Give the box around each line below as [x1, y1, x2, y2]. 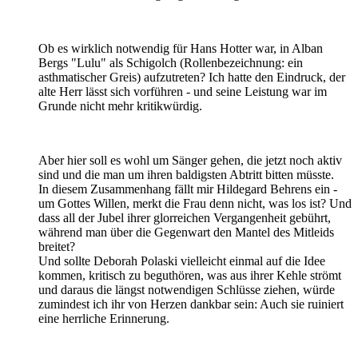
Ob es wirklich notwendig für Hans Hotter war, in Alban [38, 42, 323, 56]
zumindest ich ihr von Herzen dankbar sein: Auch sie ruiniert [38, 297, 344, 312]
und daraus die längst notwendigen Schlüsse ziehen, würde [38, 283, 335, 297]
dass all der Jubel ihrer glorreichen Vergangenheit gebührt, [38, 211, 331, 225]
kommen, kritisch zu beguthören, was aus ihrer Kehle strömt [38, 268, 341, 283]
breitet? [38, 240, 75, 254]
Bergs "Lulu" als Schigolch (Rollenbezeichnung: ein [38, 56, 303, 70]
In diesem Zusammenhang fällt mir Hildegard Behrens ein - [38, 182, 337, 197]
